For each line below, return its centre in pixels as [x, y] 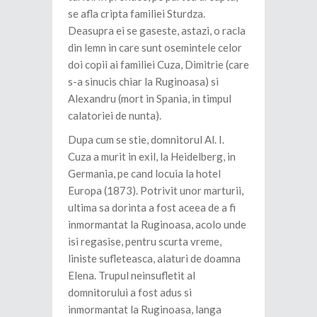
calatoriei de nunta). [115, 116]
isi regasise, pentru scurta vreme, [145, 242]
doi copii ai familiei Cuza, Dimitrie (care [158, 65]
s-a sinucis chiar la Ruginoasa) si [143, 82]
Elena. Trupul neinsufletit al [132, 276]
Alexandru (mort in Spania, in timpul [150, 99]
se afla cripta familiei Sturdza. [137, 14]
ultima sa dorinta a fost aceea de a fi [152, 208]
